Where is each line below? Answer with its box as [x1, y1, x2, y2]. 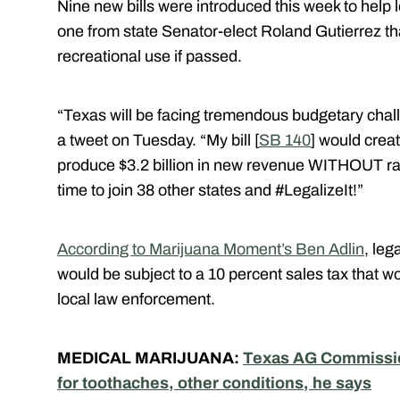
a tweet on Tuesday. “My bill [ [57, 130, 259, 149]
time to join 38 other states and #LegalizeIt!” [57, 180, 363, 199]
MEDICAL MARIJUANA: [57, 348, 243, 367]
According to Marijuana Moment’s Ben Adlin [57, 239, 364, 258]
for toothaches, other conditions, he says [57, 373, 371, 392]
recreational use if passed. [57, 46, 242, 65]
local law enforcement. [57, 289, 215, 308]
